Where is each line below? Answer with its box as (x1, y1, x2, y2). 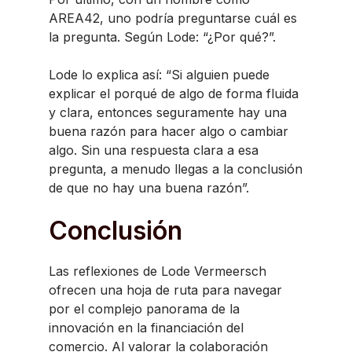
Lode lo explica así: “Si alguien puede (49, 67, 269, 82)
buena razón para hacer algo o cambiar (49, 123, 288, 139)
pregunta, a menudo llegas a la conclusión (49, 161, 302, 177)
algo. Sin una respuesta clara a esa (49, 142, 258, 158)
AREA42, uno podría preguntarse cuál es (49, 10, 297, 26)
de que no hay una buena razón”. (49, 180, 249, 196)
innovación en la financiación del (49, 320, 244, 335)
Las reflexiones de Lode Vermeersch (49, 263, 266, 279)
